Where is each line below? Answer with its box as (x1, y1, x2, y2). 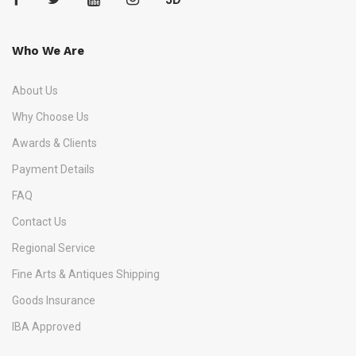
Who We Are (12, 44, 84, 59)
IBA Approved (12, 320, 81, 334)
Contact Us (12, 215, 67, 229)
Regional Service (12, 242, 95, 255)
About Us (12, 84, 58, 98)
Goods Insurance (12, 294, 95, 308)
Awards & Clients (12, 137, 97, 150)
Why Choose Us (12, 110, 89, 124)
